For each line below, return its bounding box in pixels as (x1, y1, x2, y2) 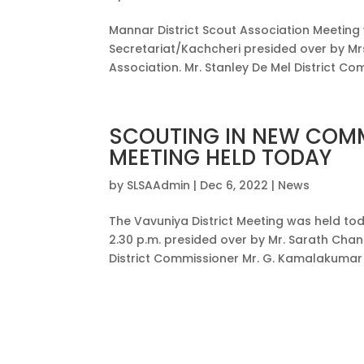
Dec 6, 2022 (200, 177, 269, 193)
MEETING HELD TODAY (109, 143, 332, 172)
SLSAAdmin (127, 177, 191, 193)
